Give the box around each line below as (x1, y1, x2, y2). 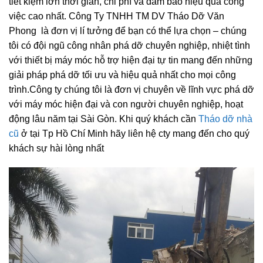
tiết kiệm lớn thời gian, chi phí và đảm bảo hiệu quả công (9, 8, 244, 18)
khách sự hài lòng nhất (9, 154, 104, 165)
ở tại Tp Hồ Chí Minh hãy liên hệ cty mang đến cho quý (19, 140, 249, 150)
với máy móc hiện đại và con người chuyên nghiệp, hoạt (9, 110, 243, 121)
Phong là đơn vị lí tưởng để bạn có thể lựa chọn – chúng (9, 37, 247, 48)
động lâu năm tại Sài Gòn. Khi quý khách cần (9, 125, 198, 136)
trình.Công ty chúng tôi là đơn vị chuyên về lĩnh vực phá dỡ (9, 96, 254, 106)
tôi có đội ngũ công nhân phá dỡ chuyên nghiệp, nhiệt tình (9, 52, 250, 62)
